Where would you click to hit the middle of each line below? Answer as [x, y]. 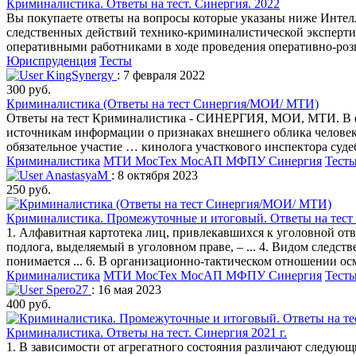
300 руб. [29, 89]
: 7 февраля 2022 [161, 75]
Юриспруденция [51, 60]
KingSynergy [80, 75]
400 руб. [29, 304]
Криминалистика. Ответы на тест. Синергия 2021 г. [147, 332]
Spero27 [67, 289]
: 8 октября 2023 [155, 175]
